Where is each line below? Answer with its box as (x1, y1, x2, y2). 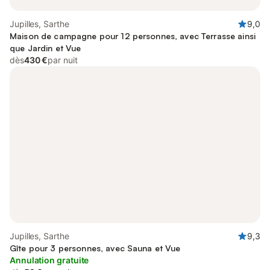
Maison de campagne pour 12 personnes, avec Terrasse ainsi (10, 31, 256, 41)
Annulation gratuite (10, 255, 89, 265)
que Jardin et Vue (10, 43, 81, 53)
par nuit (48, 55, 78, 65)
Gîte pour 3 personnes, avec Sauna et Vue (10, 243, 181, 253)
